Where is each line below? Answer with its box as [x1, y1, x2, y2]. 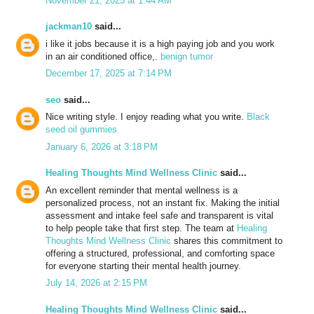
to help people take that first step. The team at [46, 222, 237, 233]
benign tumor [161, 50, 213, 62]
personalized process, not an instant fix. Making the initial [46, 197, 280, 208]
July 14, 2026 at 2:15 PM [46, 278, 147, 289]
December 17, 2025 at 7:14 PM [46, 68, 172, 79]
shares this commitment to [171, 235, 282, 246]
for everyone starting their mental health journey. [46, 260, 241, 271]
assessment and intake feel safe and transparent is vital [46, 210, 273, 221]
